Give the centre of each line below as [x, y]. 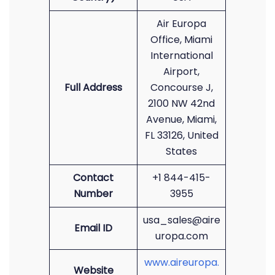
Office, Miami [181, 40]
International [181, 56]
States [181, 151]
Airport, [181, 72]
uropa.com [181, 236]
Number [93, 194]
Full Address [93, 87]
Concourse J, [181, 87]
